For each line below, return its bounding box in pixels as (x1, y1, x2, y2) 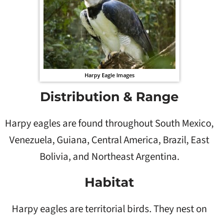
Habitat (85, 175, 134, 191)
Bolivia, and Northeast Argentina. (39, 149, 179, 164)
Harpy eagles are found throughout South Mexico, (5, 116, 214, 131)
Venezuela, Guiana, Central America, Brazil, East (9, 132, 210, 148)
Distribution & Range (40, 89, 179, 105)
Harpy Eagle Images (84, 71, 134, 79)
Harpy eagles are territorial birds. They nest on (12, 201, 207, 217)
